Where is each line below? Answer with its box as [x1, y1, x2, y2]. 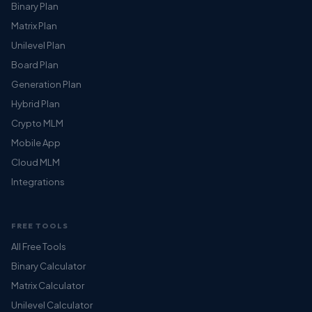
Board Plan [11, 58, 58, 70]
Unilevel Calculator [11, 299, 93, 311]
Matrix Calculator [11, 279, 84, 291]
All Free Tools [11, 240, 66, 252]
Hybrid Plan [11, 97, 60, 109]
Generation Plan [11, 78, 81, 90]
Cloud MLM [11, 156, 60, 168]
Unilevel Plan [11, 39, 65, 51]
